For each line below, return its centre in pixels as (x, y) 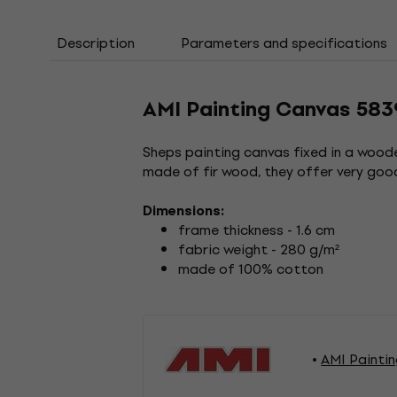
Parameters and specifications (284, 43)
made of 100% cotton (251, 269)
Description (96, 43)
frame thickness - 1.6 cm (257, 230)
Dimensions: (184, 211)
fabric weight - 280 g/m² (259, 250)
